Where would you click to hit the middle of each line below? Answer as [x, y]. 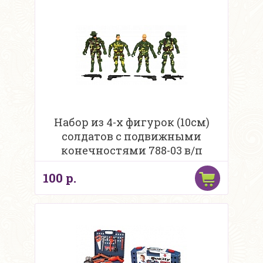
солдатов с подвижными [131, 136]
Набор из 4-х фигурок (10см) [131, 122]
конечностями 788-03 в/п [131, 151]
